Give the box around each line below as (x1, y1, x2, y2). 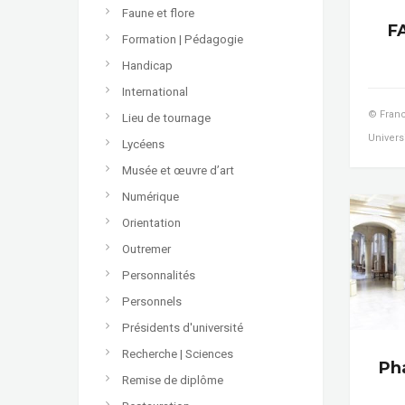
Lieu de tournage (122, 110, 211, 125)
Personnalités (122, 268, 195, 282)
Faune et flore (122, 5, 194, 20)
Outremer (122, 241, 171, 256)
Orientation (122, 215, 181, 230)
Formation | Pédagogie (122, 32, 243, 46)
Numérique (122, 189, 179, 203)
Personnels (122, 294, 182, 308)
